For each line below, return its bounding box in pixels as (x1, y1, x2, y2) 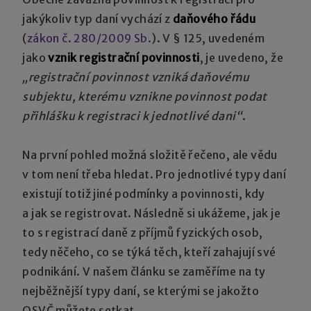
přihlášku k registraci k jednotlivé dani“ (22, 108, 242, 123)
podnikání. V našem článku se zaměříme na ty (22, 264, 266, 278)
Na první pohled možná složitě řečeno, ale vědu (22, 147, 278, 162)
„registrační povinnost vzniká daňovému (22, 69, 250, 84)
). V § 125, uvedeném (151, 31, 265, 45)
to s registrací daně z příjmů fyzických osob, (22, 225, 263, 239)
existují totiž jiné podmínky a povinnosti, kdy (22, 186, 265, 201)
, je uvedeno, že (199, 50, 284, 65)
